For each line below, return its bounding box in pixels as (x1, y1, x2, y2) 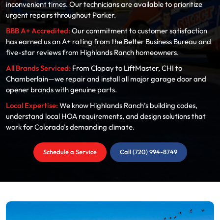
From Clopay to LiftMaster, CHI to (71, 63, 182, 73)
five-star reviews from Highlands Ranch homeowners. (6, 47, 179, 57)
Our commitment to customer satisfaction (70, 26, 207, 36)
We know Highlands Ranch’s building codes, (58, 100, 197, 110)
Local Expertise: (6, 100, 58, 110)
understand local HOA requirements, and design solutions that (6, 111, 206, 121)
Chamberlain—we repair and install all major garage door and (6, 74, 206, 84)
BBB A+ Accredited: (6, 26, 70, 36)
